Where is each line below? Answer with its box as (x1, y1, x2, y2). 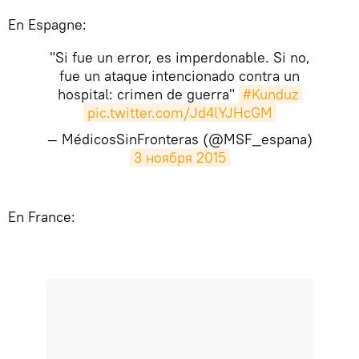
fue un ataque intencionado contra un (59, 67, 300, 86)
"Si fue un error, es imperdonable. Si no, (49, 48, 310, 67)
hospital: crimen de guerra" (57, 85, 239, 104)
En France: (8, 208, 75, 227)
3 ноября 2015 (133, 148, 226, 167)
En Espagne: (8, 15, 87, 34)
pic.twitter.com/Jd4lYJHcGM (87, 103, 272, 123)
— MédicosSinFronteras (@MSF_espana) (46, 130, 313, 149)
